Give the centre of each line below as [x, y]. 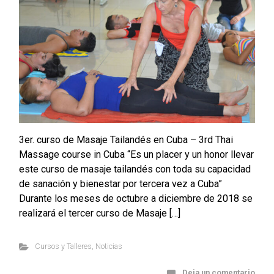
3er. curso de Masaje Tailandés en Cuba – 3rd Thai [126, 140]
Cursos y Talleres [63, 246]
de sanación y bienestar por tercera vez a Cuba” [120, 184]
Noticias [109, 246]
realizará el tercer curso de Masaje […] [100, 213]
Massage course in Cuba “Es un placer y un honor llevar [136, 155]
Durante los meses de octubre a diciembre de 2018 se [136, 199]
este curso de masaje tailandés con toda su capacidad [135, 169]
